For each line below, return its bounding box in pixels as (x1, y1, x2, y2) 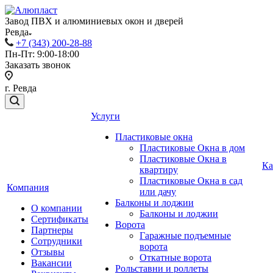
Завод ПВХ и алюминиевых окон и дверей (5, 16, 183, 26)
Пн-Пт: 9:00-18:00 (5, 49, 79, 59)
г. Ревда (5, 83, 37, 93)
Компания (7, 182, 49, 193)
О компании (31, 203, 82, 213)
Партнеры (31, 225, 73, 235)
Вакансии (31, 258, 72, 268)
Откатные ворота (140, 252, 211, 263)
